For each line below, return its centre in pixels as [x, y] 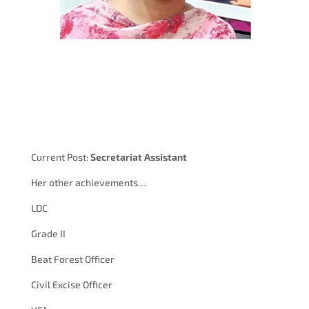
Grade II [48, 234]
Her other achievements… [88, 183]
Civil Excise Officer [71, 285]
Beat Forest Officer [72, 259]
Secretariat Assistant [138, 157]
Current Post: [60, 157]
